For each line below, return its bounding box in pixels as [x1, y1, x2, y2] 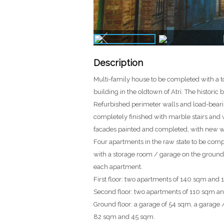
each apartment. [93, 163, 142, 170]
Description [93, 57, 143, 68]
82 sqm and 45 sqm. [93, 213, 155, 220]
